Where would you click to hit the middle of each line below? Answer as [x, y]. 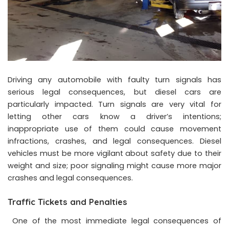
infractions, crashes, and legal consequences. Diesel [114, 141]
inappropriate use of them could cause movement [114, 129]
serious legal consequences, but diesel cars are [114, 92]
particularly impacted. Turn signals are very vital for [114, 104]
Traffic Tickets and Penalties [67, 201]
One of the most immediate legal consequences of [114, 221]
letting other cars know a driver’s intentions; [114, 116]
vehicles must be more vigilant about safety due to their [114, 153]
